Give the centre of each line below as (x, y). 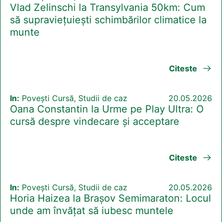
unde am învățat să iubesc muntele (92, 211)
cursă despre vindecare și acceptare (95, 122)
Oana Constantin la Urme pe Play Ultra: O (107, 109)
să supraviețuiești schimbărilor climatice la (108, 20)
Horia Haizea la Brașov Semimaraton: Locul (111, 198)
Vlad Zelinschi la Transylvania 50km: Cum (108, 8)
